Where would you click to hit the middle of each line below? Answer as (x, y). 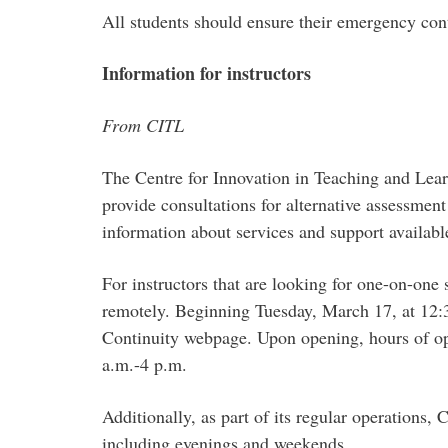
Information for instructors (206, 73)
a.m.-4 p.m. (144, 364)
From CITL (143, 125)
